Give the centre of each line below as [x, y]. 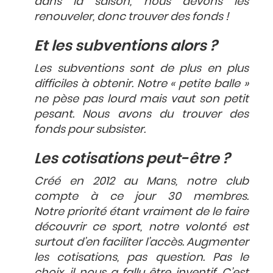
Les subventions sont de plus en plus [141, 68]
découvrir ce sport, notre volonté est [141, 226]
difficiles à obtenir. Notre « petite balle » [141, 83]
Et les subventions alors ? [126, 45]
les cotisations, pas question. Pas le [141, 257]
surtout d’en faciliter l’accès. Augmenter [141, 241]
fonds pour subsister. [90, 129]
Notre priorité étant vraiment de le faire [141, 211]
